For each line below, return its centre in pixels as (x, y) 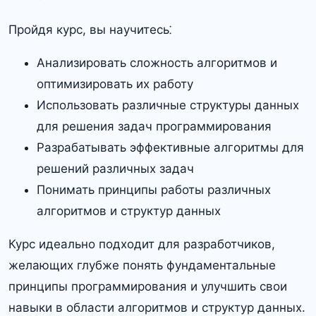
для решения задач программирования (154, 126)
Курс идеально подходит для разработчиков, (142, 244)
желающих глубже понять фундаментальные (142, 265)
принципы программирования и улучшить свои (148, 286)
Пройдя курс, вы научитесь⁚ (90, 29)
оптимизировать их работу (115, 84)
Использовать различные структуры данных (168, 105)
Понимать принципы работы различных (154, 189)
